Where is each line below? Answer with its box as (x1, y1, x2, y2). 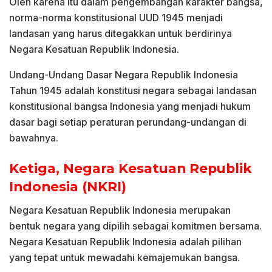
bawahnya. (9, 132, 58, 144)
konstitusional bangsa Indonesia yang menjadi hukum (9, 100, 251, 113)
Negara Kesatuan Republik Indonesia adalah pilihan (9, 235, 242, 248)
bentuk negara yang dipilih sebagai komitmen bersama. (9, 219, 262, 232)
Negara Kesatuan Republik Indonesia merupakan (9, 203, 231, 216)
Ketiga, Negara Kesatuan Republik (9, 160, 252, 176)
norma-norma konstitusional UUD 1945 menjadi (9, 12, 223, 24)
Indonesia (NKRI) (9, 178, 126, 194)
